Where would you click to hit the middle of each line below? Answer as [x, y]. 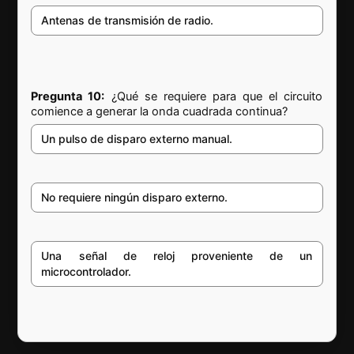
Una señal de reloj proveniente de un [177, 255]
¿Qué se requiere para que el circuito [214, 96]
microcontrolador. [87, 271]
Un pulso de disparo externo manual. [137, 138]
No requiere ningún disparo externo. [135, 197]
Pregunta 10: [68, 96]
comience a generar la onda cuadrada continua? [160, 111]
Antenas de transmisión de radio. [128, 21]
